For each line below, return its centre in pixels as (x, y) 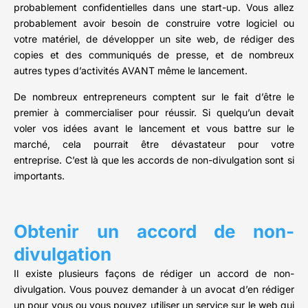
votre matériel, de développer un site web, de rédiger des (154, 39)
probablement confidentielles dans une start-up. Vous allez (154, 8)
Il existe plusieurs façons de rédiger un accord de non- (154, 274)
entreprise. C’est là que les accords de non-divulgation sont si (154, 160)
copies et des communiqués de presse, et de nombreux (154, 55)
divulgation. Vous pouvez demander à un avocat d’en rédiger (154, 289)
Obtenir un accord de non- (154, 232)
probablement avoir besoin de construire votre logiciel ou (154, 23)
